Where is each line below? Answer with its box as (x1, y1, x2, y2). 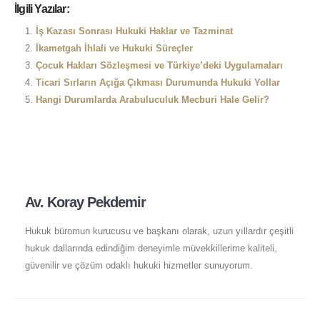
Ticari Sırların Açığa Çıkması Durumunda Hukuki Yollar (35, 77, 280, 89)
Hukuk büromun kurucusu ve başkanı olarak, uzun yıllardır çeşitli (24, 225, 294, 236)
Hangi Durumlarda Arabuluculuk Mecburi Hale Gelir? (35, 94, 269, 106)
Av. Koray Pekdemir (24, 194, 146, 210)
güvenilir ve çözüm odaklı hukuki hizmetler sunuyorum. (24, 259, 253, 271)
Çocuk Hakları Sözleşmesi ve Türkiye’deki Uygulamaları (35, 60, 283, 71)
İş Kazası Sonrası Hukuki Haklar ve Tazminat (35, 26, 233, 37)
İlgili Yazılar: (14, 2, 69, 16)
